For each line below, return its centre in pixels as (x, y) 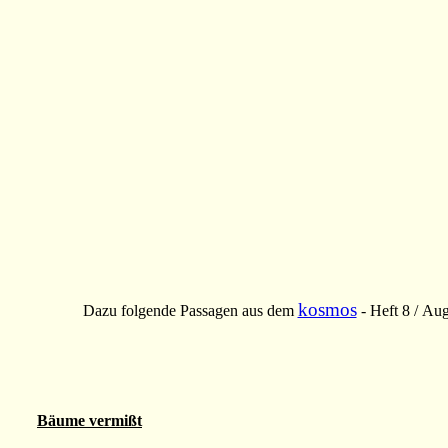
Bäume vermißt (89, 421)
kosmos (327, 310)
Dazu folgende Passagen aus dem (190, 311)
